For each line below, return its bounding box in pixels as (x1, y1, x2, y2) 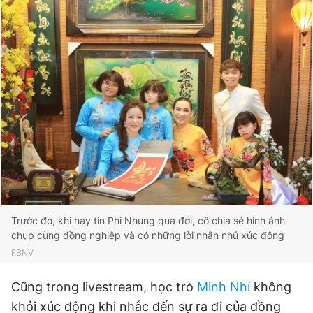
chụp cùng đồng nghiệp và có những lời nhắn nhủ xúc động (11, 229, 284, 241)
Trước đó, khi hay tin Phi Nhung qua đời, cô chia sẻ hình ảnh (11, 214, 285, 226)
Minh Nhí (197, 279, 250, 294)
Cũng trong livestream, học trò (11, 279, 197, 294)
